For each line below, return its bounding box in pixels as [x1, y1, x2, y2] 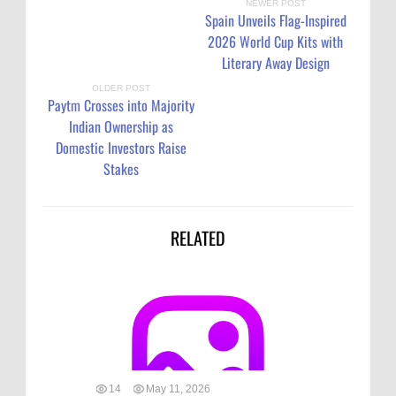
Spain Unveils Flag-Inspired [204, 9, 346, 31]
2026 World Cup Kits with [208, 30, 343, 52]
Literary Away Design [221, 51, 330, 73]
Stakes [103, 157, 139, 179]
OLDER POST [91, 82, 150, 93]
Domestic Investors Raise [55, 136, 187, 158]
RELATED [171, 224, 225, 251]
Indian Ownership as [68, 115, 173, 137]
